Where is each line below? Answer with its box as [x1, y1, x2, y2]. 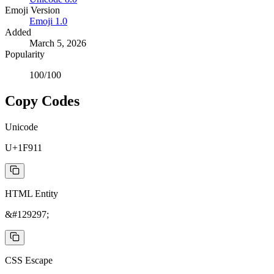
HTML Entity [5, 188, 58, 199]
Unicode [5, 121, 38, 132]
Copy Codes [5, 92, 80, 109]
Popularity [5, 49, 45, 59]
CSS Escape [5, 254, 53, 265]
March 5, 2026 [29, 38, 86, 48]
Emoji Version [5, 5, 60, 15]
